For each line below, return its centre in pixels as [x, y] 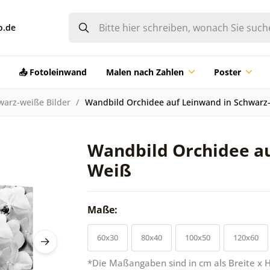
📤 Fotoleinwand [52, 72]
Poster [227, 72]
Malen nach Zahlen [145, 72]
